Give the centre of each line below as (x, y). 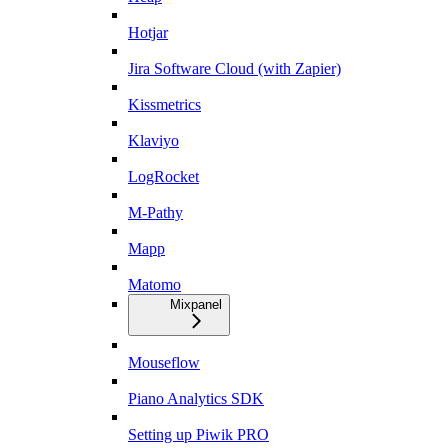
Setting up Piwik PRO (198, 435)
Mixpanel (196, 305)
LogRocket (163, 177)
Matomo (154, 285)
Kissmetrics (164, 105)
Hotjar (148, 33)
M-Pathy (155, 213)
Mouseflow (164, 363)
